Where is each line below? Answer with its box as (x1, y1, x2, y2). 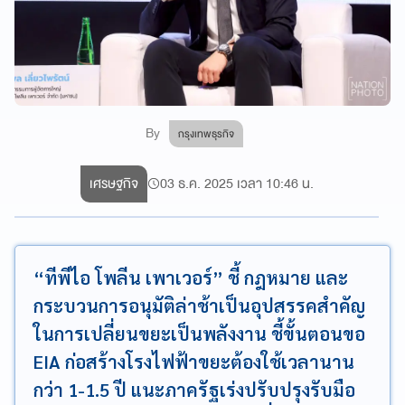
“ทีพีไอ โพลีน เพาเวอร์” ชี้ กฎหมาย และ (33, 266, 348, 290)
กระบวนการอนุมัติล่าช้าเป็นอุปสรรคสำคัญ (33, 294, 365, 318)
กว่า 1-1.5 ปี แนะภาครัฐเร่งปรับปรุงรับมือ (33, 378, 355, 402)
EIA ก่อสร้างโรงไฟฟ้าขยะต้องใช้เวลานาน (33, 350, 354, 374)
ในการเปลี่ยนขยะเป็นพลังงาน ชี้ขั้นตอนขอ (33, 322, 365, 346)
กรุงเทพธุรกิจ (178, 125, 235, 144)
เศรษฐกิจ (89, 172, 138, 196)
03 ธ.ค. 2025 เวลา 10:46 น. (159, 172, 314, 196)
